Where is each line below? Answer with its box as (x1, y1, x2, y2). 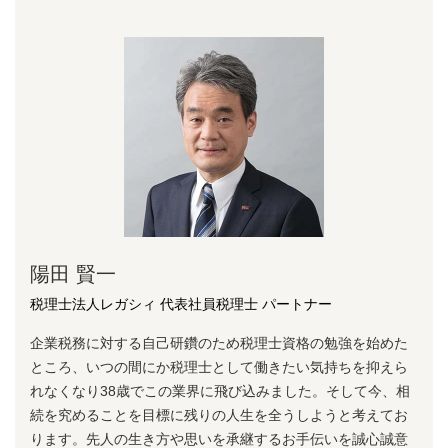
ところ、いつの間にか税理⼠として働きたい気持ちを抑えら (30, 358, 408, 375)
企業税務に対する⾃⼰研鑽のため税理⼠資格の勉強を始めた (30, 334, 408, 351)
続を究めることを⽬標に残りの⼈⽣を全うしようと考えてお (30, 406, 408, 423)
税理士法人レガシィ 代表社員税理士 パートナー (30, 295, 332, 312)
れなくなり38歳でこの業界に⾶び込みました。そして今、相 (30, 382, 410, 399)
